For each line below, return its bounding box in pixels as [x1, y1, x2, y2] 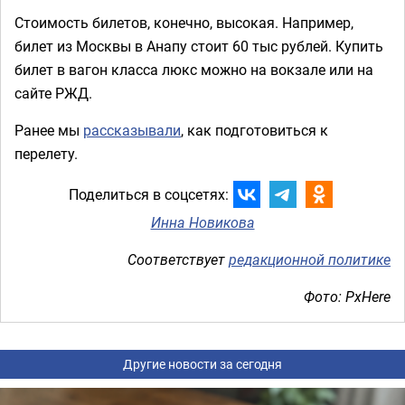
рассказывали [83, 119, 181, 140]
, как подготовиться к [181, 119, 328, 140]
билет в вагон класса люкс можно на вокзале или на [14, 59, 373, 80]
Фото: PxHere [304, 286, 391, 306]
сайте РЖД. [14, 82, 92, 103]
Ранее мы [14, 119, 83, 140]
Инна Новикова [150, 212, 255, 232]
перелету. [14, 143, 81, 164]
